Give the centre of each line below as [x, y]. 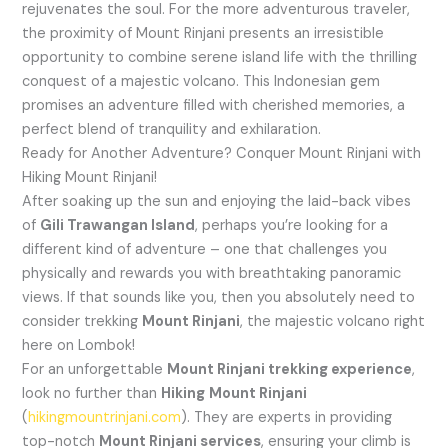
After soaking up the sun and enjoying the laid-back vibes [217, 201]
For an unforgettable [95, 369]
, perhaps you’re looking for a [292, 225]
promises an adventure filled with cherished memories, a [214, 105]
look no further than [92, 393]
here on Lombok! [79, 345]
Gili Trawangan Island [118, 225]
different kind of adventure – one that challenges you [205, 249]
